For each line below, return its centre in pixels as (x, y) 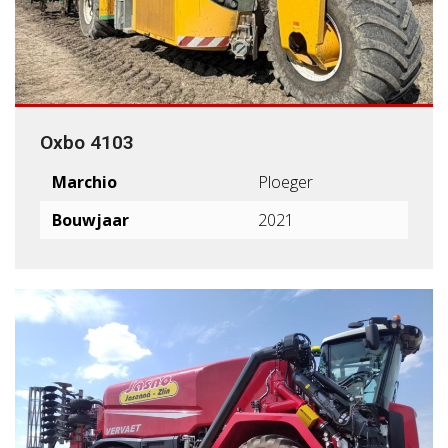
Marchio (84, 182)
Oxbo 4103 (87, 142)
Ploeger (285, 182)
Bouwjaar (90, 220)
